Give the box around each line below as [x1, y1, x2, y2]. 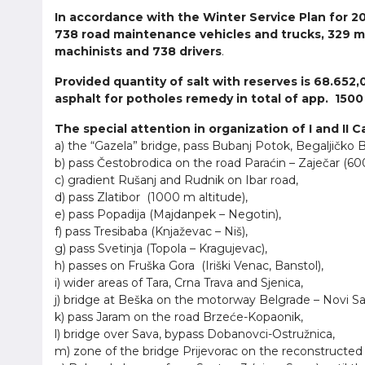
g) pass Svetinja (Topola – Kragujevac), [55, 241, 267, 256]
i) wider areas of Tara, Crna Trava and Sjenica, [55, 275, 303, 290]
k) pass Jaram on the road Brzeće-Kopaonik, [55, 310, 303, 324]
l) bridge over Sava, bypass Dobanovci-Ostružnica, [55, 327, 335, 341]
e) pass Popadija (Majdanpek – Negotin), [55, 207, 281, 222]
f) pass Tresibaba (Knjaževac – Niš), [55, 224, 248, 239]
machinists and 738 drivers [55, 44, 222, 59]
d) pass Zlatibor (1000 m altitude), [55, 190, 248, 204]
